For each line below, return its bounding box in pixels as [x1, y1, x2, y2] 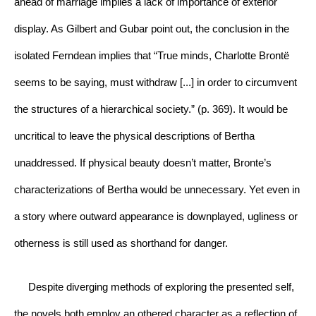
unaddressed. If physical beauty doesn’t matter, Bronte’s [14, 157, 272, 169]
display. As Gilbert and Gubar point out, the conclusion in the [14, 23, 289, 35]
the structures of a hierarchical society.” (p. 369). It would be [14, 104, 288, 116]
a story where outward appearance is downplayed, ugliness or [14, 211, 298, 223]
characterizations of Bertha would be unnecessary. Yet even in [14, 184, 300, 196]
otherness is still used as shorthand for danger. [14, 238, 228, 250]
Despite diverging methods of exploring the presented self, [14, 281, 294, 293]
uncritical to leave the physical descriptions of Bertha [14, 130, 255, 142]
